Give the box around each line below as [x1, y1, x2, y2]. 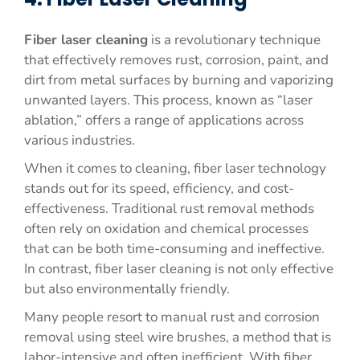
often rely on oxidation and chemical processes [24, 219, 309, 238]
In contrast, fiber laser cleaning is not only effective [24, 260, 333, 278]
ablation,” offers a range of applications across [24, 111, 304, 129]
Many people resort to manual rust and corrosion [24, 308, 320, 326]
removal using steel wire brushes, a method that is [24, 328, 331, 346]
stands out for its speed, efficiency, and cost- [24, 179, 294, 198]
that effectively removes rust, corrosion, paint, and [24, 51, 329, 69]
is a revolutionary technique [148, 31, 321, 49]
